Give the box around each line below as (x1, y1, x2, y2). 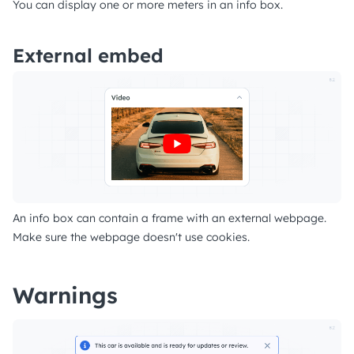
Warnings (13, 281, 118, 309)
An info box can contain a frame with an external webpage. (13, 210, 326, 225)
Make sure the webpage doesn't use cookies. (13, 229, 250, 244)
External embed (13, 43, 164, 68)
